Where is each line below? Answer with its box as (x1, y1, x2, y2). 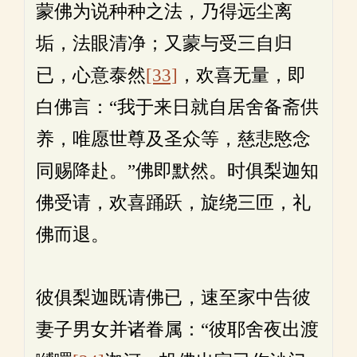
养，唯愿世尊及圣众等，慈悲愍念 (36, 128, 311, 150)
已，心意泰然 (36, 65, 146, 86)
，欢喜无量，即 (178, 65, 306, 86)
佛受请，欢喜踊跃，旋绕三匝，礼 (36, 192, 311, 214)
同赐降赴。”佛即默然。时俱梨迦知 (36, 160, 319, 182)
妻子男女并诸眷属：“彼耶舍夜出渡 (36, 319, 319, 340)
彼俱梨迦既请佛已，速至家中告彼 (36, 287, 311, 308)
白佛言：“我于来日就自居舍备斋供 (36, 96, 319, 118)
